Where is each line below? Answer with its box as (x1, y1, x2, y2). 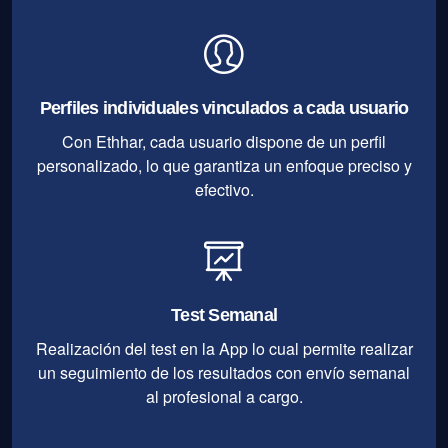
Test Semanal (171, 304, 277, 325)
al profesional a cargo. (145, 384, 303, 408)
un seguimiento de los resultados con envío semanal (38, 360, 410, 384)
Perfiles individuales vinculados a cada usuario (39, 97, 409, 118)
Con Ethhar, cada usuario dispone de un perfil (62, 129, 386, 153)
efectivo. (194, 177, 254, 201)
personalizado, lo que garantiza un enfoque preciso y (36, 153, 412, 177)
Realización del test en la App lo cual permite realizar (35, 336, 413, 360)
